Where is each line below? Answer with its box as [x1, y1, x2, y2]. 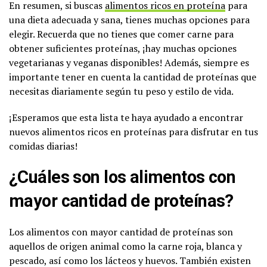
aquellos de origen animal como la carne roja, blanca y [9, 239, 242, 253]
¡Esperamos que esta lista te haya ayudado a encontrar [9, 110, 243, 124]
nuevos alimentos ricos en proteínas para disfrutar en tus [9, 125, 258, 138]
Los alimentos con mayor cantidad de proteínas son [9, 225, 233, 238]
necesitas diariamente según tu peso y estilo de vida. [9, 84, 234, 98]
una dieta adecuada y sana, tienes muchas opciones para [9, 13, 250, 26]
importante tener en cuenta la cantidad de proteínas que [9, 70, 256, 83]
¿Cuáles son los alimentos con [9, 166, 236, 187]
